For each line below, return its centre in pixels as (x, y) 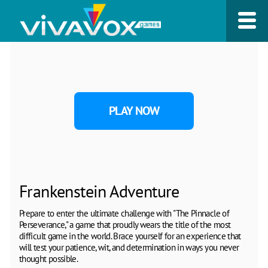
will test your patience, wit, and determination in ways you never (129, 247)
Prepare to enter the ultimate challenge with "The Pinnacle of (124, 213)
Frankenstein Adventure (99, 191)
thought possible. (49, 258)
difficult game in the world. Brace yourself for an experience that (130, 236)
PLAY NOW (134, 110)
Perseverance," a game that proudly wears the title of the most (125, 224)
